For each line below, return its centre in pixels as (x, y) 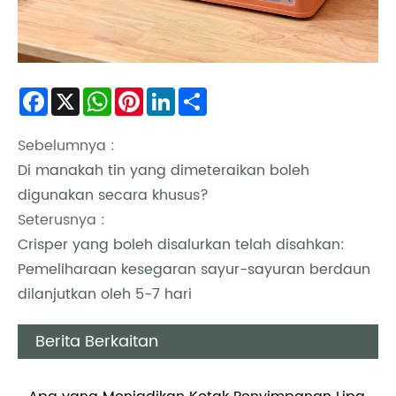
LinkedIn (203, 100)
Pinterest (174, 100)
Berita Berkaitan (97, 342)
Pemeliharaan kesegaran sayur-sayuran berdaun (194, 270)
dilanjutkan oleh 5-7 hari (105, 295)
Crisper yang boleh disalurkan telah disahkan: (181, 245)
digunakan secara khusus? (113, 196)
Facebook (82, 100)
